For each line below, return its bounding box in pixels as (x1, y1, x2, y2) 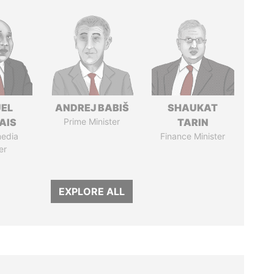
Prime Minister (64, 116, 120, 127)
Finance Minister (160, 131, 226, 141)
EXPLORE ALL (59, 185, 125, 198)
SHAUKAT (168, 102, 218, 114)
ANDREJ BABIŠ (54, 102, 129, 114)
